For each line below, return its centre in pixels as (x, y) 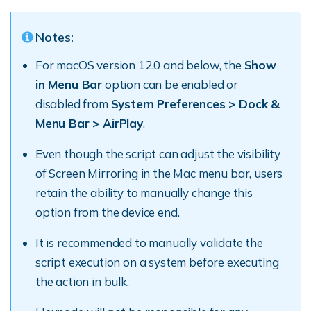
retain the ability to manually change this (144, 193)
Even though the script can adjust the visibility (158, 154)
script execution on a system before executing (157, 262)
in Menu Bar (69, 84)
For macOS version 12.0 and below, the (140, 65)
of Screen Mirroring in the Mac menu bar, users (159, 173)
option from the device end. (108, 212)
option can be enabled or (170, 84)
